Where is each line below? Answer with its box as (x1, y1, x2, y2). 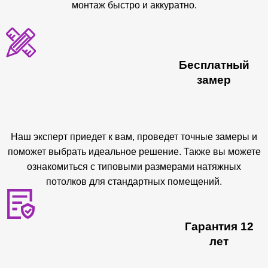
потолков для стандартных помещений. (46, 176, 222, 187)
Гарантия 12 (184, 220, 254, 233)
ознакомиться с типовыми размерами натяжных (27, 162, 241, 172)
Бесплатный (178, 59, 249, 71)
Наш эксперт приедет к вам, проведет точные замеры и (11, 132, 257, 142)
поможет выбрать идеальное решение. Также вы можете (7, 147, 261, 157)
